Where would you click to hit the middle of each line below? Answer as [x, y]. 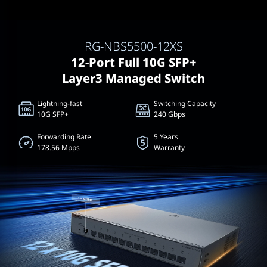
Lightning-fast [59, 103]
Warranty [169, 148]
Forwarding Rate [64, 137]
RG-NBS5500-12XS [133, 46]
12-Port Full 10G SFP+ [133, 62]
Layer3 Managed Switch [133, 78]
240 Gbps [169, 114]
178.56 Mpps [58, 148]
